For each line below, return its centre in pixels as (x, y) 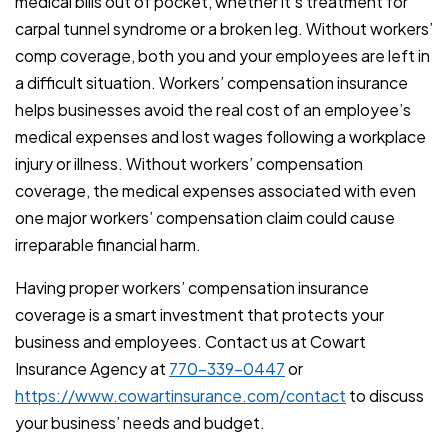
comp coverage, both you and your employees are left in (222, 56)
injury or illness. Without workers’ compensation (189, 164)
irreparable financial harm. (108, 245)
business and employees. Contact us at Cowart (190, 342)
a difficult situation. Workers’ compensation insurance (211, 83)
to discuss (385, 396)
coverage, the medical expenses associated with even (215, 191)
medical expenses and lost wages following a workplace (220, 137)
